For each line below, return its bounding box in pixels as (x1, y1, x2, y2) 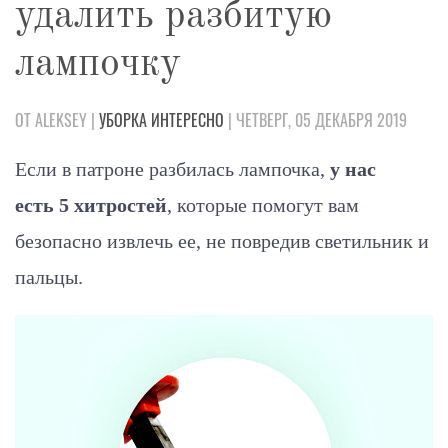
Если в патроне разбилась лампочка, (15, 157, 330, 180)
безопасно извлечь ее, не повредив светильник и (15, 229, 429, 252)
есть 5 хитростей (15, 193, 167, 216)
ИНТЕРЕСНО (151, 107, 224, 132)
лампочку (15, 44, 181, 85)
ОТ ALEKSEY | (15, 107, 99, 132)
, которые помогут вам (167, 193, 359, 216)
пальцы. (15, 265, 83, 288)
